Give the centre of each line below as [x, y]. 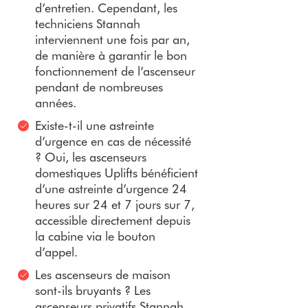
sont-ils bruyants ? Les [93, 290]
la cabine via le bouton [95, 235]
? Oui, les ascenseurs [91, 156]
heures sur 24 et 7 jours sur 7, [115, 204]
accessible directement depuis [113, 220]
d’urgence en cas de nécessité [113, 141]
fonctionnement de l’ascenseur [115, 70]
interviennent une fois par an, [112, 39]
